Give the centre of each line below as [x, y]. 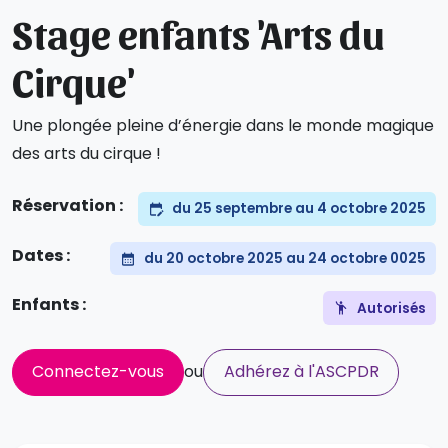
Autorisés [391, 308]
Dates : [41, 255]
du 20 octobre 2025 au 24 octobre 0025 [284, 259]
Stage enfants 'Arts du [198, 32]
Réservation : [67, 206]
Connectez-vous [98, 372]
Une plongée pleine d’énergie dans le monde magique [223, 126]
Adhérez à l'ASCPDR [301, 372]
